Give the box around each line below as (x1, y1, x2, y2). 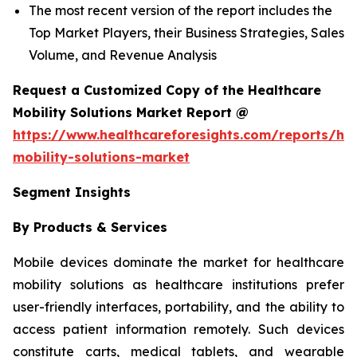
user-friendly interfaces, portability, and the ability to (13, 298, 344, 315)
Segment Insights (13, 183, 131, 200)
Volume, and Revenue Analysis (29, 46, 220, 63)
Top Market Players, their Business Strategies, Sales (29, 24, 344, 41)
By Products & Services (13, 218, 167, 235)
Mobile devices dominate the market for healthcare (13, 253, 344, 270)
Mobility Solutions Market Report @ (13, 104, 249, 120)
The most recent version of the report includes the (29, 2, 332, 18)
